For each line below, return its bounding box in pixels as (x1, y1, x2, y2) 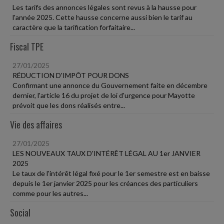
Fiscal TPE (10, 40, 43, 53)
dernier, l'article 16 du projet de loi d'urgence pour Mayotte (12, 91, 195, 99)
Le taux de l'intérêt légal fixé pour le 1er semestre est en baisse (12, 169, 210, 177)
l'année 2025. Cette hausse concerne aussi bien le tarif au (12, 13, 192, 21)
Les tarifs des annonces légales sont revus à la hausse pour (12, 3, 196, 11)
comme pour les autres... (12, 189, 88, 197)
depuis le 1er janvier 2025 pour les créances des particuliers (12, 179, 198, 187)
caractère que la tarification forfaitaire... (12, 23, 135, 31)
